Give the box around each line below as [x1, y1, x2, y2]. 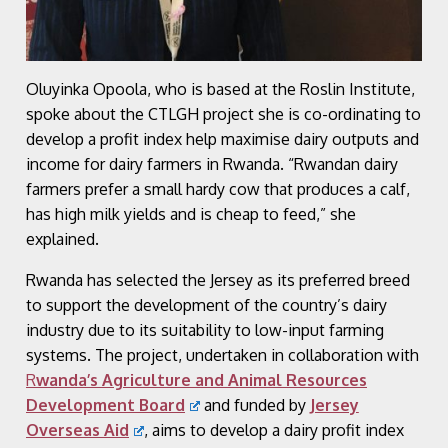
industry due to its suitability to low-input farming [26, 319, 384, 340]
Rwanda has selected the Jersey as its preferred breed [26, 269, 410, 290]
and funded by [199, 394, 310, 415]
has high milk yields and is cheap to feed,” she [26, 203, 356, 224]
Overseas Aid [26, 419, 129, 440]
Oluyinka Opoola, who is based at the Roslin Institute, [26, 78, 415, 99]
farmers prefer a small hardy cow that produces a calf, [26, 178, 410, 199]
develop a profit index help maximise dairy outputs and [26, 128, 419, 149]
